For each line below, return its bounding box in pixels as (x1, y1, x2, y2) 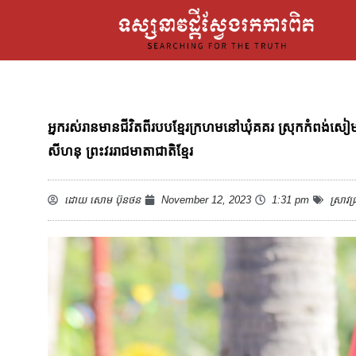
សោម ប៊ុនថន (87, 193, 141, 206)
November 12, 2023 (161, 193, 251, 206)
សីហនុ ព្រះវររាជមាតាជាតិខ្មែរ (48, 143, 193, 159)
